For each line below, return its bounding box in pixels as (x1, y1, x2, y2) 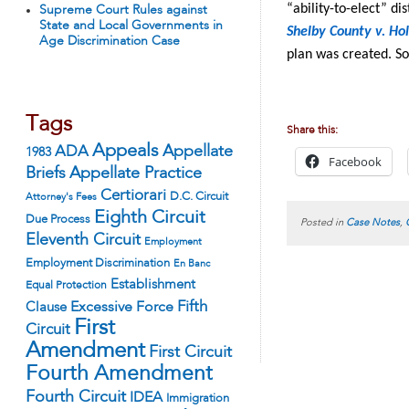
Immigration (166, 393, 229, 404)
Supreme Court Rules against (39, 4, 207, 16)
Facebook (329, 153, 382, 170)
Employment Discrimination (26, 257, 170, 269)
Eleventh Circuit (26, 232, 141, 248)
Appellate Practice (69, 165, 202, 182)
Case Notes (346, 218, 400, 228)
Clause (26, 301, 67, 314)
